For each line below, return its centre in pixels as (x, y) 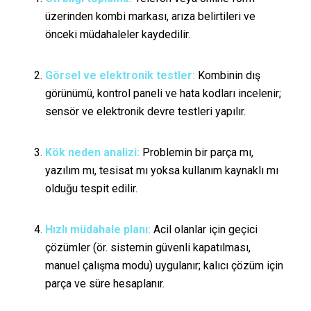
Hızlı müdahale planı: (98, 230)
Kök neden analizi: (92, 152)
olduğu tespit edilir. (91, 188)
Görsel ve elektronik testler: (120, 75)
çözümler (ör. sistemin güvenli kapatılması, (148, 248)
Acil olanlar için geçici (204, 230)
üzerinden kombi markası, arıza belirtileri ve (150, 16)
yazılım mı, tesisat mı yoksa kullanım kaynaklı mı (161, 170)
